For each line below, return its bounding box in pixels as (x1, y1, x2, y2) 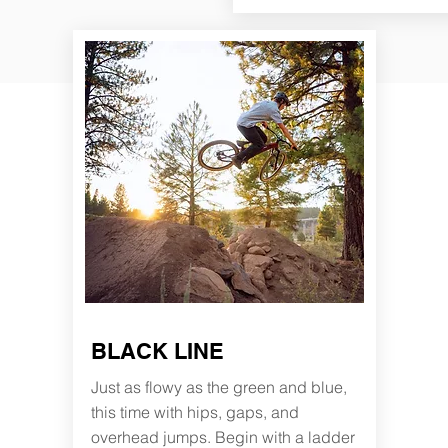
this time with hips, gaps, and (90, 402, 299, 422)
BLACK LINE (90, 338, 224, 364)
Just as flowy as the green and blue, (90, 377, 347, 397)
